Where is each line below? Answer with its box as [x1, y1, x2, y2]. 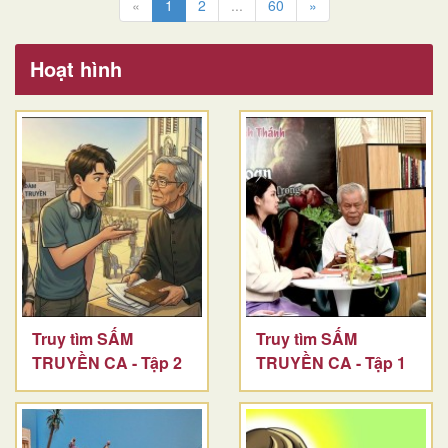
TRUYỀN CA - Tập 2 [32, 350, 182, 374]
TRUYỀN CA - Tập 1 [256, 350, 406, 374]
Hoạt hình [30, 53, 122, 83]
